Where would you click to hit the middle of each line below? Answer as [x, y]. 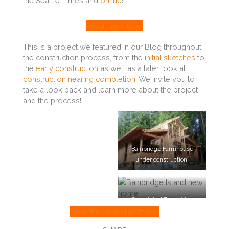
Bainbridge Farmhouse [162, 149]
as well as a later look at [142, 68]
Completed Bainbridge [162, 199]
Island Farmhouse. [162, 210]
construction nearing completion [79, 79]
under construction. [162, 160]
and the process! [52, 101]
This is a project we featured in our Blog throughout [112, 47]
